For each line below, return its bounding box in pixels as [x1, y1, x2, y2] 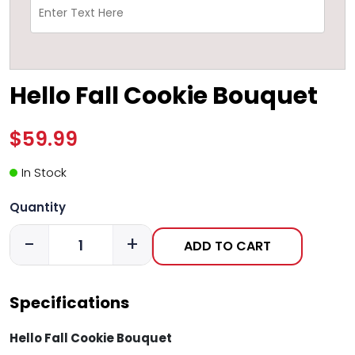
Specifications [10, 292, 129, 315]
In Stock [21, 164, 67, 181]
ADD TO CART [184, 237, 271, 256]
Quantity [10, 199, 66, 216]
